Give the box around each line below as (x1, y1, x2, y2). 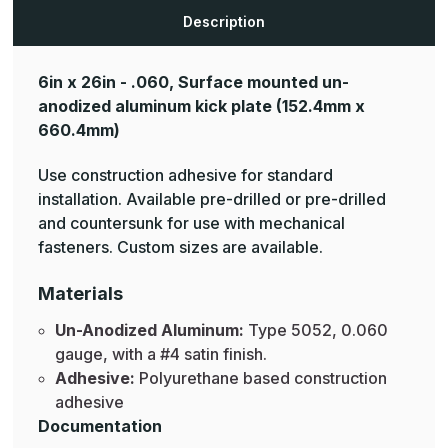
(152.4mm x (272, 96, 365, 117)
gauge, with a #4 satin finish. (54, 344, 267, 365)
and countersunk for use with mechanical (38, 213, 345, 234)
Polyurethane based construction (138, 368, 387, 389)
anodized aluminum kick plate (38, 96, 272, 117)
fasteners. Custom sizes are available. (38, 237, 323, 258)
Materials (38, 283, 123, 305)
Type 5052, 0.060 (247, 320, 388, 341)
